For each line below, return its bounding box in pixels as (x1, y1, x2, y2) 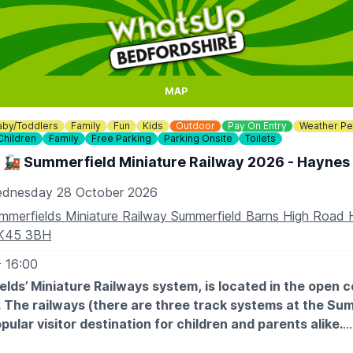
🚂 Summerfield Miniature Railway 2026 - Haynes (3, 154, 350, 170)
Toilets (245, 132, 276, 144)
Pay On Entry (228, 120, 287, 132)
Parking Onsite (164, 132, 232, 144)
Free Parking (91, 132, 151, 144)
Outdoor (176, 120, 215, 132)
